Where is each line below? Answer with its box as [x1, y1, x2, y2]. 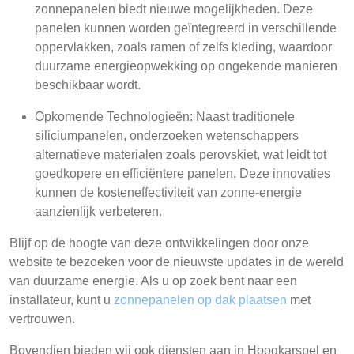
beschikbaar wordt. [35, 78, 141, 92]
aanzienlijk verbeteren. [35, 205, 162, 218]
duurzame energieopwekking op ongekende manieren [35, 59, 337, 73]
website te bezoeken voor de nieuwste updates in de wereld [9, 255, 344, 269]
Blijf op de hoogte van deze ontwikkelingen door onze [9, 236, 309, 250]
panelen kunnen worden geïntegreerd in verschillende [35, 21, 337, 35]
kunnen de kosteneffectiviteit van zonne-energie [35, 186, 302, 199]
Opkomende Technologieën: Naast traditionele [35, 110, 295, 123]
